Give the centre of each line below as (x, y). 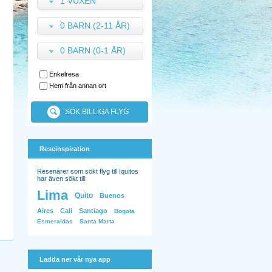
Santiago (93, 211)
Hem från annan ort (78, 86)
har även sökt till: (62, 178)
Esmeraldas (55, 221)
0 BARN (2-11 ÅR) (95, 25)
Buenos (112, 195)
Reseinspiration (65, 149)
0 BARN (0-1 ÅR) (93, 50)
